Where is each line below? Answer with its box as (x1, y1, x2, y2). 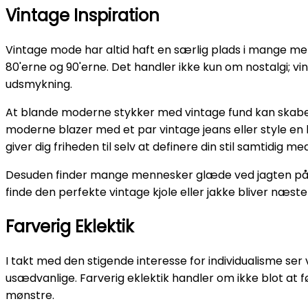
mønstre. (5, 287, 54, 303)
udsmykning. (5, 76, 72, 93)
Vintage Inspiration (5, 4, 159, 27)
